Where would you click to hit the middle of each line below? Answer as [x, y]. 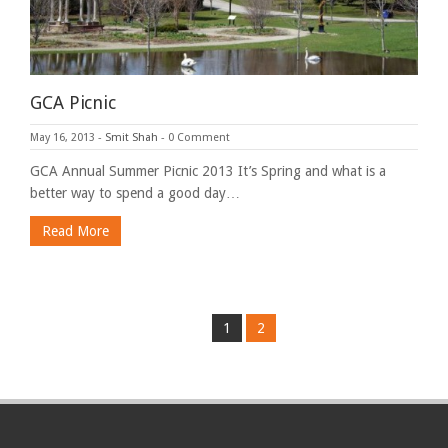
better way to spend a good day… [135, 192]
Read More [75, 230]
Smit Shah [131, 137]
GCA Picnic [73, 102]
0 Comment [199, 137]
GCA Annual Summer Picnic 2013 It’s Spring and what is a [208, 170]
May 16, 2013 [62, 137]
